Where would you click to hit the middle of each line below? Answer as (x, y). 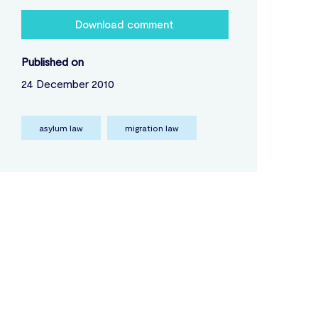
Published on (52, 62)
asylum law (61, 128)
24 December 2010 (67, 84)
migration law (152, 128)
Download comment (125, 24)
